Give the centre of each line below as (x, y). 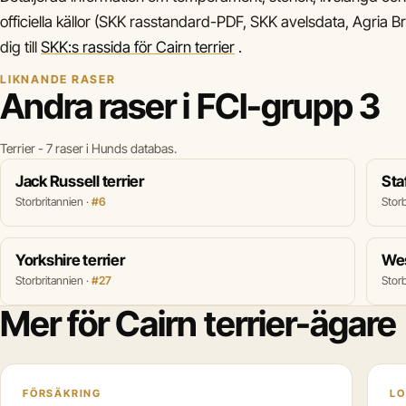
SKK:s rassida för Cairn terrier (138, 48)
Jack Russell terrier (80, 182)
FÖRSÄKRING (62, 394)
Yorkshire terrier (70, 261)
